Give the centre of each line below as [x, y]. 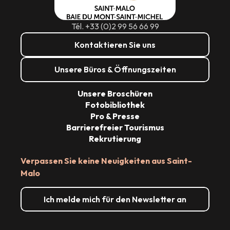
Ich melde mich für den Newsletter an [115, 199]
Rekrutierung [115, 138]
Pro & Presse [115, 116]
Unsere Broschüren [115, 93]
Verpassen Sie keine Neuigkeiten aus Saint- [106, 160]
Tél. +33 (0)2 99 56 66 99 [115, 26]
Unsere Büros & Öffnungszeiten [115, 70]
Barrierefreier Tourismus [115, 127]
